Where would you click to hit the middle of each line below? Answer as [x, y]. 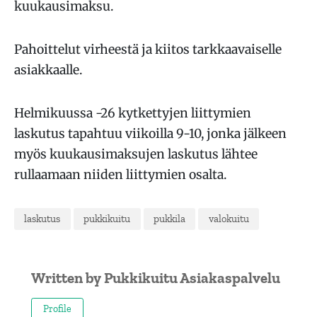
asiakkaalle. [48, 70]
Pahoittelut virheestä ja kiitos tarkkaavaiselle [148, 50]
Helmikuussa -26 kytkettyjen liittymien [133, 113]
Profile [57, 309]
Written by [68, 277]
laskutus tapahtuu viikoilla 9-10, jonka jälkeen [150, 134]
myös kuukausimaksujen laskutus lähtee [136, 154]
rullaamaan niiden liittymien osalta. [120, 175]
